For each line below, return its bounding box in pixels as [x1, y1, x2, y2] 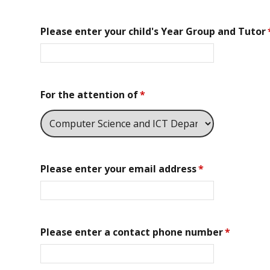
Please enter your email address [40, 162, 197, 176]
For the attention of [40, 87, 139, 101]
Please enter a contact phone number [40, 225, 224, 239]
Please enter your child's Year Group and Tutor [40, 25, 266, 39]
